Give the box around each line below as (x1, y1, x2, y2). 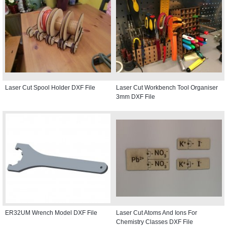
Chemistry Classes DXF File (116, 218, 193, 225)
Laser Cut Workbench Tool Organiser (116, 84, 218, 91)
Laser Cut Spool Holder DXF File (5, 84, 95, 91)
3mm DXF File (116, 93, 155, 100)
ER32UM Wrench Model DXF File (5, 209, 97, 216)
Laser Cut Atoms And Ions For (116, 209, 197, 216)
